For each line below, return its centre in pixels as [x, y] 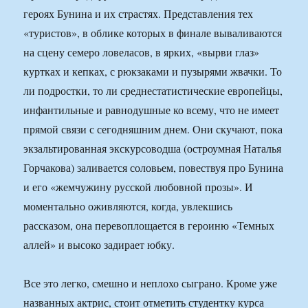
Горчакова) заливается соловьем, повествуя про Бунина [154, 168]
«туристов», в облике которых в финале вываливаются [153, 33]
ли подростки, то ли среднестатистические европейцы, [153, 91]
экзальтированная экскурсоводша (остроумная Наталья [153, 148]
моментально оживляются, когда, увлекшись [128, 206]
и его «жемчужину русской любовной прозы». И [139, 187]
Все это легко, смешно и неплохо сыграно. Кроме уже [151, 283]
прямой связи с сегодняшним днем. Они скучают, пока [153, 129]
